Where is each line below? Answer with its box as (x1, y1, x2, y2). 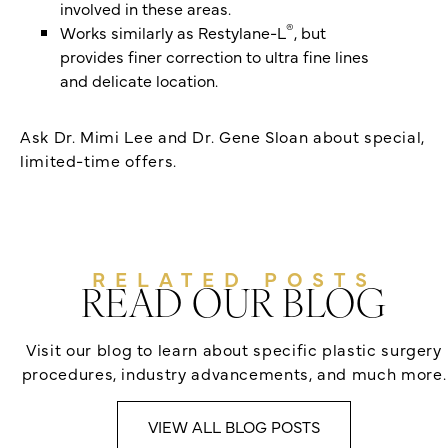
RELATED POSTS (91, 265, 377, 293)
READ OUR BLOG (81, 288, 387, 328)
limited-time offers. (20, 149, 177, 172)
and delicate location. (60, 69, 218, 92)
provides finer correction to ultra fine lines (60, 45, 369, 68)
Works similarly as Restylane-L (60, 21, 286, 44)
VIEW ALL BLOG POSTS (148, 415, 320, 438)
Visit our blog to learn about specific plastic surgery (26, 338, 442, 361)
